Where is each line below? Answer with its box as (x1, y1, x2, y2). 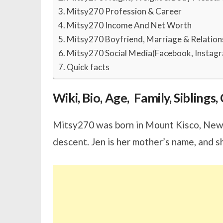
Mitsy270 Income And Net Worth (67, 20, 192, 31)
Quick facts (67, 62, 110, 73)
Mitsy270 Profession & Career (67, 6, 182, 17)
